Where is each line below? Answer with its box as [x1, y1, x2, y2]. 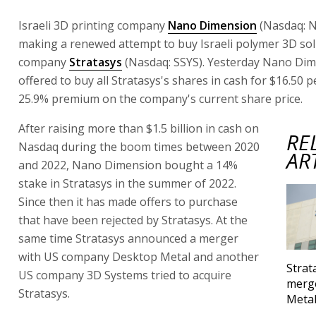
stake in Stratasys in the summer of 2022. [18, 175, 236, 191]
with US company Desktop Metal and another [18, 248, 259, 265]
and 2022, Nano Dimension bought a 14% [18, 157, 238, 173]
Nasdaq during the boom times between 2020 [18, 138, 260, 154]
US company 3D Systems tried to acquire [18, 267, 231, 283]
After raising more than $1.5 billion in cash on [18, 120, 259, 136]
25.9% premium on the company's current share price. [18, 90, 303, 107]
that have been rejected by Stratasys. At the [18, 212, 248, 228]
